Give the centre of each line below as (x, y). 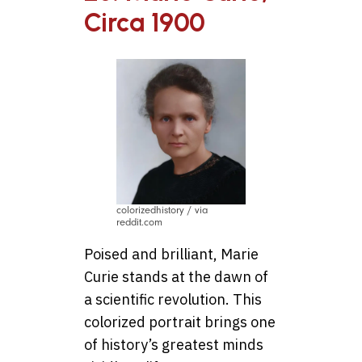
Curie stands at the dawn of (176, 276)
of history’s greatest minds (174, 344)
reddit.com (139, 222)
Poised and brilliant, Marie (171, 254)
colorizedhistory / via (162, 210)
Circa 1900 (145, 22)
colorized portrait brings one (180, 322)
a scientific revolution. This (173, 299)
